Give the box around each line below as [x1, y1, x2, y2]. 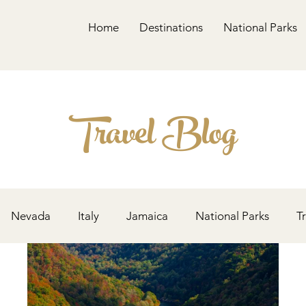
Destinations [139, 20, 203, 34]
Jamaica [126, 208, 168, 223]
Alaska [10, 263, 43, 277]
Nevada [11, 208, 51, 223]
